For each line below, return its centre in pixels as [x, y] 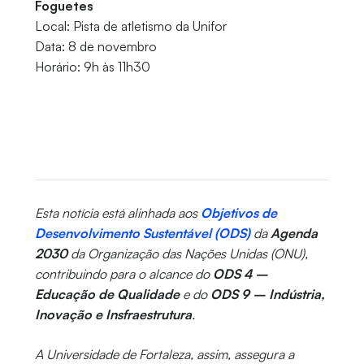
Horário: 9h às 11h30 [92, 67]
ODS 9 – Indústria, [267, 295]
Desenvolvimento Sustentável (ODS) [142, 234]
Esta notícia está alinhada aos [117, 213]
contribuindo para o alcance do [123, 274]
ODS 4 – [240, 274]
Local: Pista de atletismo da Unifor [132, 26]
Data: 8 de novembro [95, 47]
